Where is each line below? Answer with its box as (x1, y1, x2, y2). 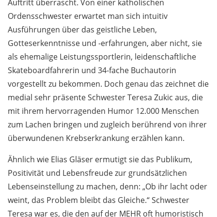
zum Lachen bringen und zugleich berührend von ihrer (8, 119, 207, 130)
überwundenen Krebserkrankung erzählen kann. (8, 132, 185, 143)
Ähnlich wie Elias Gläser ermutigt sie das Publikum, (8, 154, 192, 165)
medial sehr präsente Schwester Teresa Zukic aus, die (8, 92, 203, 103)
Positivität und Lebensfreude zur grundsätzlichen (8, 167, 187, 178)
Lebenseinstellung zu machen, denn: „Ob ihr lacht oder (8, 181, 207, 192)
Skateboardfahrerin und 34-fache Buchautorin (8, 64, 176, 76)
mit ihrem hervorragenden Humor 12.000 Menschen (8, 105, 199, 116)
